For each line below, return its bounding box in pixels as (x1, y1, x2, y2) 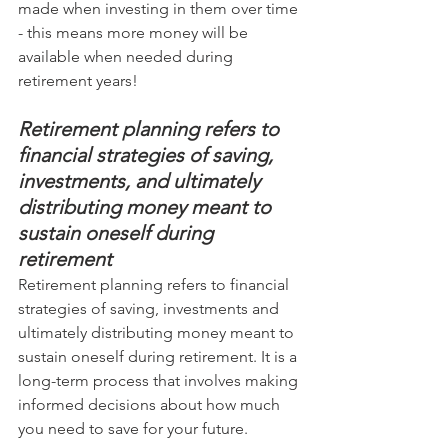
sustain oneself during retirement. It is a (18, 347, 301, 367)
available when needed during (18, 47, 237, 67)
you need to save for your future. (18, 419, 248, 439)
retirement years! (18, 71, 138, 91)
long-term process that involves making (18, 371, 302, 391)
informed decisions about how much (18, 395, 284, 415)
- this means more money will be (18, 23, 252, 43)
